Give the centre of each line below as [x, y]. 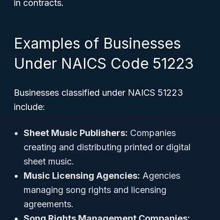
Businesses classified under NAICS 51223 [98, 93]
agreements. [49, 204]
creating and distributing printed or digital [107, 147]
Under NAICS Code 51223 [104, 63]
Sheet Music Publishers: [76, 133]
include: [29, 107]
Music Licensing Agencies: [82, 176]
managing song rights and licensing [95, 190]
